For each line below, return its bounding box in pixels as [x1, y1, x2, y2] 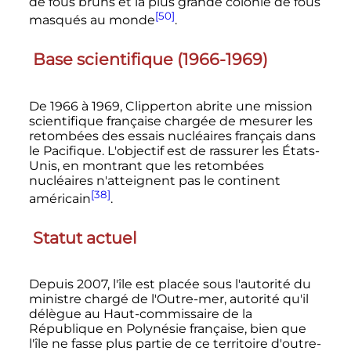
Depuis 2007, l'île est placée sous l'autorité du [28, 277, 311, 292]
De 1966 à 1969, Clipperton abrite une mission [28, 98, 313, 114]
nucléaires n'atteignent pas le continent [28, 172, 280, 188]
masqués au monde [28, 13, 155, 28]
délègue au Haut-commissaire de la [28, 306, 252, 322]
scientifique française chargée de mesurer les [28, 113, 313, 128]
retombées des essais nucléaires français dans [28, 128, 316, 143]
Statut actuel [32, 227, 137, 248]
